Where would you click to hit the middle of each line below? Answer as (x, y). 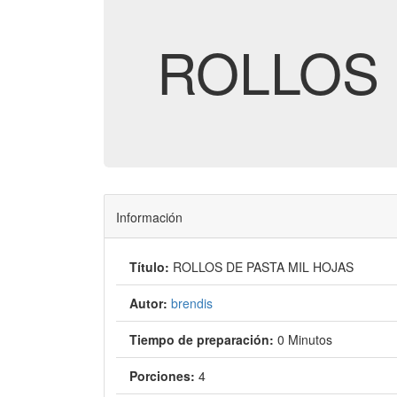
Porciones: (162, 376)
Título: (149, 267)
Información (149, 217)
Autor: (148, 303)
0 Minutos (304, 339)
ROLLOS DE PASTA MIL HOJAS (263, 267)
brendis (191, 303)
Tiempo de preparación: (201, 339)
